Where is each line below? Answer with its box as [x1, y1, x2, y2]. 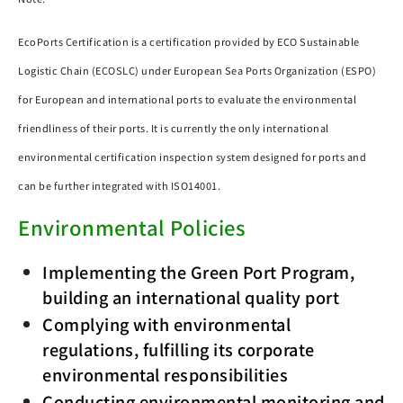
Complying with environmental [42, 312, 291, 336]
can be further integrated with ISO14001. [18, 178, 220, 193]
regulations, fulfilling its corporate [42, 337, 315, 361]
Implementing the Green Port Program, [42, 260, 355, 283]
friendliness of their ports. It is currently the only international [18, 121, 329, 135]
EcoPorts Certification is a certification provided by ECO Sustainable [18, 34, 360, 49]
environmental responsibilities [42, 363, 289, 386]
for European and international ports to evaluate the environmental [18, 92, 356, 106]
